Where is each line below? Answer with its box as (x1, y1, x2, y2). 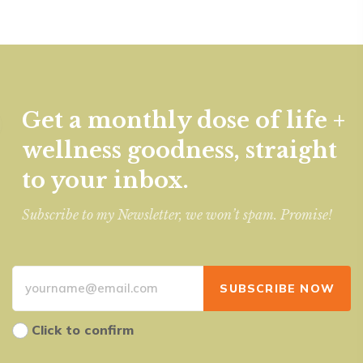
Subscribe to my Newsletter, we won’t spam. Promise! (22, 206, 332, 223)
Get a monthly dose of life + (22, 106, 345, 134)
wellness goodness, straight (22, 136, 337, 164)
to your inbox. (22, 166, 189, 194)
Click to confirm (32, 321, 134, 338)
